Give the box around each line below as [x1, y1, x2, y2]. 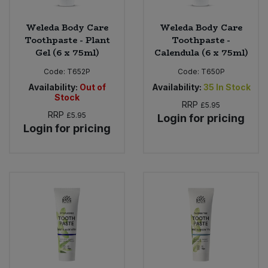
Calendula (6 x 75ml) [154, 46, 248, 60]
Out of [80, 82, 106, 93]
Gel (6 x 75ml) [35, 46, 99, 60]
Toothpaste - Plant [24, 33, 110, 47]
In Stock [215, 82, 251, 93]
